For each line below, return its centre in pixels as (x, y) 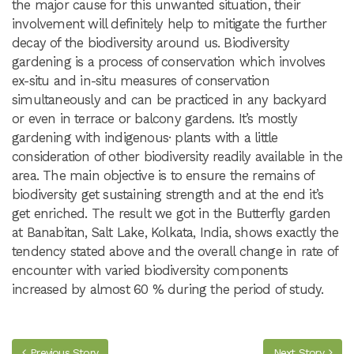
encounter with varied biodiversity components (150, 271)
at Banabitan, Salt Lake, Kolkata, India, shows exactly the (175, 233)
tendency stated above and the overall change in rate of (175, 252)
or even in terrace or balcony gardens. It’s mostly (155, 119)
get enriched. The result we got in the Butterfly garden (171, 214)
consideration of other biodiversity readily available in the (177, 157)
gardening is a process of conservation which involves (169, 62)
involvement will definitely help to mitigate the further (169, 24)
